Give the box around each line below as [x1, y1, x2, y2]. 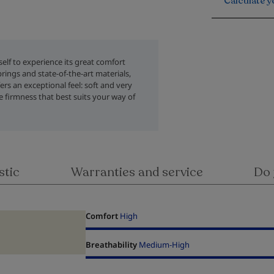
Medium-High [138, 239, 190, 250]
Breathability [85, 239, 137, 250]
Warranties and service [70, 164, 203, 180]
